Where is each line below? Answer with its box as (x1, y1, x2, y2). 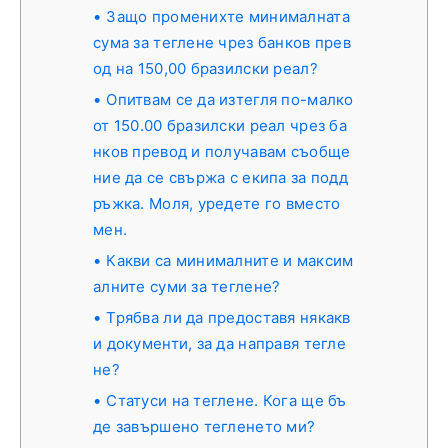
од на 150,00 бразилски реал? (93, 59, 318, 79)
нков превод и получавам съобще (93, 142, 351, 162)
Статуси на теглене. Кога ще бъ (106, 391, 347, 411)
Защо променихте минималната (106, 7, 350, 27)
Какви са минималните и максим (106, 251, 354, 271)
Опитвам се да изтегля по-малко (106, 90, 354, 110)
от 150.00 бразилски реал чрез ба (93, 116, 347, 136)
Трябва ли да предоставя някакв (106, 308, 351, 328)
